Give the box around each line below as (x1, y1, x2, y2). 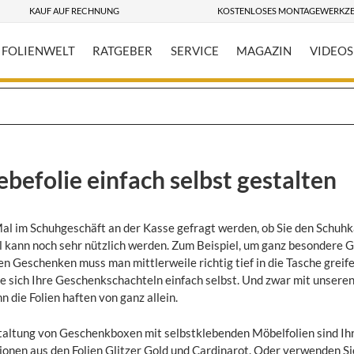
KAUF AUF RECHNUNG (28, 6, 119, 17)
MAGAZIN (236, 43, 292, 58)
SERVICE (170, 43, 219, 58)
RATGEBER (92, 43, 153, 58)
